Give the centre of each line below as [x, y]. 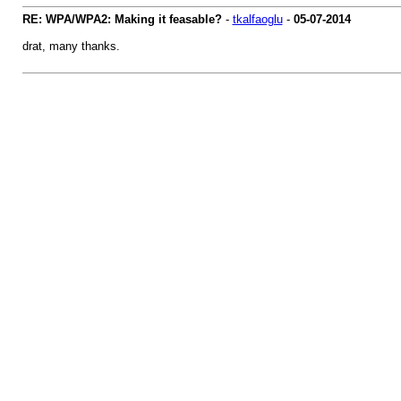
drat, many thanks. [71, 46]
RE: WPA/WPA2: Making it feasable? [122, 19]
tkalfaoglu [257, 19]
